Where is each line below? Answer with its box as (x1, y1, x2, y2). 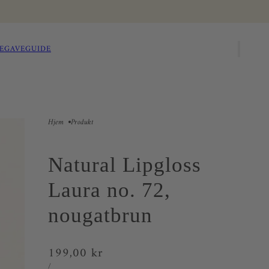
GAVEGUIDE (4, 41, 51, 56)
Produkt (71, 115, 94, 129)
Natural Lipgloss (48, 153, 201, 177)
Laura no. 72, (48, 178, 171, 202)
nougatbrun (48, 204, 153, 227)
